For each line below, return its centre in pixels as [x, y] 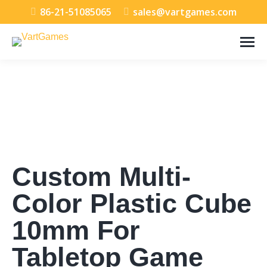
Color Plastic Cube [132, 204]
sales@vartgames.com [184, 12]
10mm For [76, 230]
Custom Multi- [101, 177]
